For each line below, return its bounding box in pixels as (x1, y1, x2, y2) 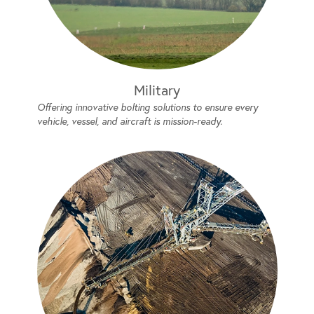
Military (134, 81, 180, 99)
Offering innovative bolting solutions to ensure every (36, 101, 258, 114)
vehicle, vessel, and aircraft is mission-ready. (36, 115, 222, 128)
